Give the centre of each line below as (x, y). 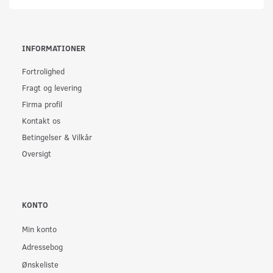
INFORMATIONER (54, 48)
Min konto (39, 229)
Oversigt (37, 153)
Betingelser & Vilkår (57, 136)
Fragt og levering (52, 87)
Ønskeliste (40, 264)
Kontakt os (41, 120)
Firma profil (42, 104)
